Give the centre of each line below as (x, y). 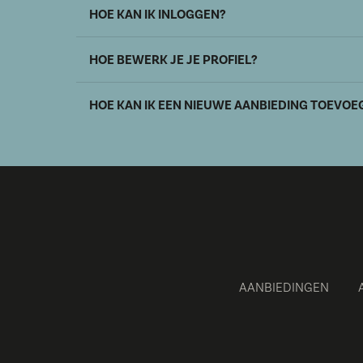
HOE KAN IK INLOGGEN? (158, 15)
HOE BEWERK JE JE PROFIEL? (173, 60)
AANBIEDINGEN (284, 288)
